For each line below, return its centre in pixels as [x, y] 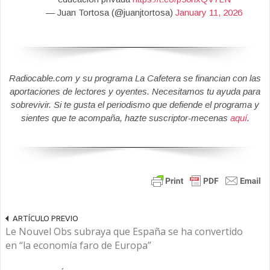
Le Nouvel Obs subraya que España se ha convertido [124, 232]
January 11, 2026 [209, 12]
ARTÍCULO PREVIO [46, 218]
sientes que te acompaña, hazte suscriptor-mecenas [125, 118]
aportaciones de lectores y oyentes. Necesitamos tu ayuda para [135, 92]
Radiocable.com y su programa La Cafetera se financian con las [135, 78]
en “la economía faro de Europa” [78, 246]
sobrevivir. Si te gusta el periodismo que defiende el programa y [135, 105]
